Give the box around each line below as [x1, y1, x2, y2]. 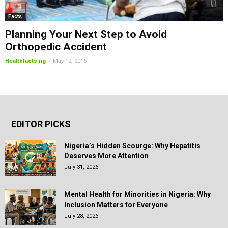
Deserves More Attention [64, 152, 149, 160]
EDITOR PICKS [11, 119, 71, 130]
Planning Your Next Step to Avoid [5, 28, 167, 41]
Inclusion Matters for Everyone [64, 201, 168, 209]
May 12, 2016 [53, 58, 87, 65]
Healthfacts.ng [5, 58, 46, 65]
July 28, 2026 [64, 213, 98, 220]
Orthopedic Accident [5, 41, 107, 53]
